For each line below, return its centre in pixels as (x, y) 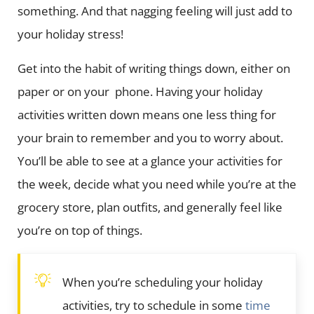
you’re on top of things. (81, 230)
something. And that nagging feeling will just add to (155, 11)
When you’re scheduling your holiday (162, 282)
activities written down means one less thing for (146, 114)
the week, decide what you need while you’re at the (157, 184)
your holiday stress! (71, 34)
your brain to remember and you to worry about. (151, 137)
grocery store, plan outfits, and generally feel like (150, 207)
